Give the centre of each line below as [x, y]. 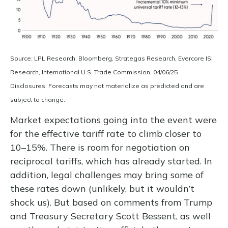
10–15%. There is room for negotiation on [100, 148]
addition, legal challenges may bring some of [107, 175]
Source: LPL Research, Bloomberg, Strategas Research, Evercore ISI [111, 59]
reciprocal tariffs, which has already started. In [111, 161]
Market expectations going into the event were [113, 120]
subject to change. [38, 100]
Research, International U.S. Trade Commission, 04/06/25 [94, 72]
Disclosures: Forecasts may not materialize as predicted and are [107, 86]
